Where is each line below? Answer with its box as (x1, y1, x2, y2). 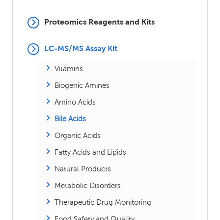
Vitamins (55, 64, 83, 73)
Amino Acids (55, 97, 96, 106)
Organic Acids (55, 131, 101, 139)
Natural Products (55, 164, 111, 173)
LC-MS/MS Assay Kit (44, 44, 117, 53)
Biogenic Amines (55, 81, 110, 89)
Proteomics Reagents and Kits (44, 17, 155, 27)
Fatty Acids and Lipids (55, 147, 126, 156)
